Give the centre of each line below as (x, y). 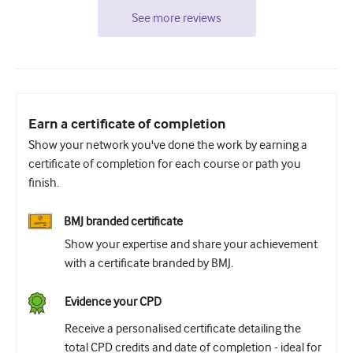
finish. (44, 183)
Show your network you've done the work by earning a (168, 145)
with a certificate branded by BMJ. (149, 263)
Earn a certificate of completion (127, 124)
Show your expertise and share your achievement (191, 244)
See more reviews (176, 18)
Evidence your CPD (113, 302)
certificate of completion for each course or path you (165, 164)
